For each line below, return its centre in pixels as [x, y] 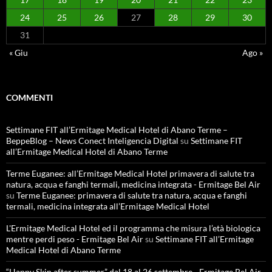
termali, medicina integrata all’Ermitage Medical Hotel [108, 206]
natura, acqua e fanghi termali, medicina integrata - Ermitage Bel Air [133, 184]
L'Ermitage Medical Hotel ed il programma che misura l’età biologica [133, 228]
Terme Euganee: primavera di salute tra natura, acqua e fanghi [132, 195]
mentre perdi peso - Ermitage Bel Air [75, 239]
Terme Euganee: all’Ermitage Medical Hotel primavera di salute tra [130, 173]
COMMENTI [29, 97]
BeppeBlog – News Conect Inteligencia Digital [92, 141]
